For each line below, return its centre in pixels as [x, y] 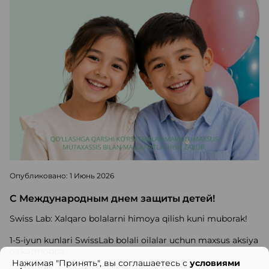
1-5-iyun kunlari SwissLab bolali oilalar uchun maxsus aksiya [134, 240]
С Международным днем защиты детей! [112, 198]
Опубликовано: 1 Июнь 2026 [62, 175]
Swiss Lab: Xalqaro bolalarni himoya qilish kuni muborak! [128, 218]
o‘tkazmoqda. [38, 251]
